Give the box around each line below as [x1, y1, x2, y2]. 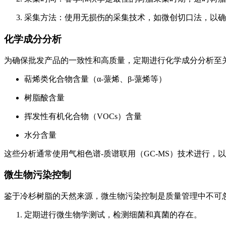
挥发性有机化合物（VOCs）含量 [24, 111, 142, 121]
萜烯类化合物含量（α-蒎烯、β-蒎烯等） [24, 74, 166, 83]
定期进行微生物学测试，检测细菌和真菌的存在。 [24, 210, 202, 219]
